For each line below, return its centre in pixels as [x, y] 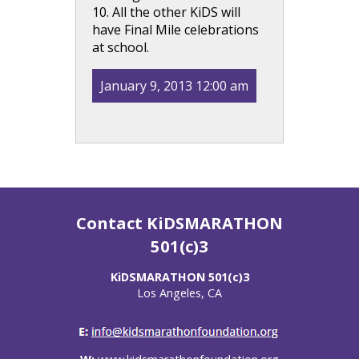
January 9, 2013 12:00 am [174, 86]
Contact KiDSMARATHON [179, 223]
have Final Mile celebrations [175, 30]
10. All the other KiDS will [166, 12]
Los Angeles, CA [179, 293]
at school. [121, 47]
